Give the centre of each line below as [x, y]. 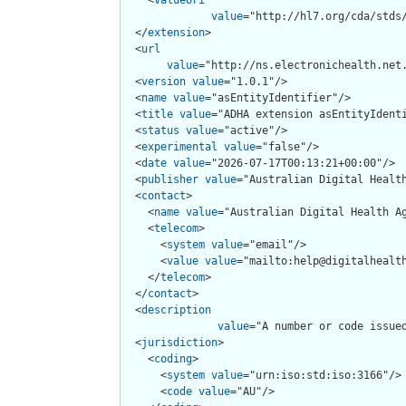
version [164, 81]
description [176, 309]
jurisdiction [179, 342]
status [160, 130]
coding [173, 358]
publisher [170, 179]
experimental [179, 146]
